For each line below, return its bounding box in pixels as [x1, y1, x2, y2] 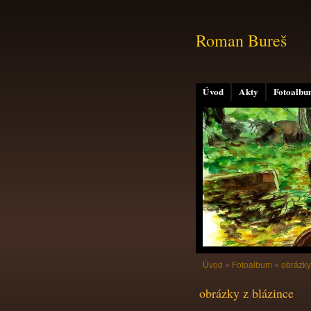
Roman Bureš [196, 29, 287, 51]
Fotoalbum [232, 260, 272, 270]
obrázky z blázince [199, 285, 294, 301]
